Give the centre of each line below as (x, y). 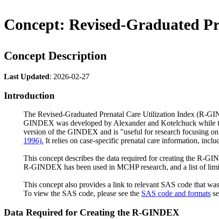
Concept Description (55, 56)
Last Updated (27, 76)
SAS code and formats (176, 194)
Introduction (29, 95)
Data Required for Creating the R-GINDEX (92, 213)
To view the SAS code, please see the (82, 194)
